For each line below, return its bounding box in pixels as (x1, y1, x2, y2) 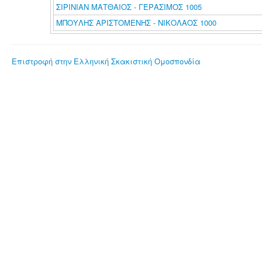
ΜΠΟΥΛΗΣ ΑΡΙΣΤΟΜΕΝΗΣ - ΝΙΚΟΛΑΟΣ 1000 (56, 17, 216, 28)
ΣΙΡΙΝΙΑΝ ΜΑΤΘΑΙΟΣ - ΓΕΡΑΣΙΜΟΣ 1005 (56, 1, 202, 12)
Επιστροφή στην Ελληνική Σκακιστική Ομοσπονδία (12, 56, 201, 67)
